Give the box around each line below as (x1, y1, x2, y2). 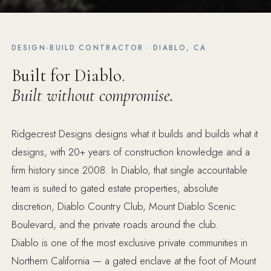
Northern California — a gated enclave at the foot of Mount (11, 253, 256, 269)
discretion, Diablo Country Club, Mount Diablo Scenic (11, 199, 236, 214)
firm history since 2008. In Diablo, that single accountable (11, 163, 248, 178)
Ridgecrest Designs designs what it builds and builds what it (11, 126, 258, 142)
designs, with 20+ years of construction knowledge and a (11, 145, 250, 160)
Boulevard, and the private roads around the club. (11, 217, 219, 232)
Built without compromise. (11, 85, 174, 106)
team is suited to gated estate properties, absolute (11, 181, 219, 196)
